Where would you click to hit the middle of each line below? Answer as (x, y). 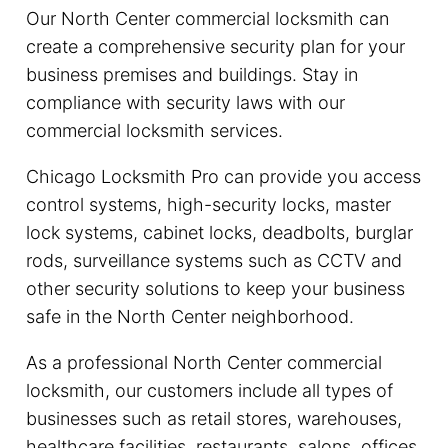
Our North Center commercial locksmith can (207, 18)
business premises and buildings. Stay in (191, 74)
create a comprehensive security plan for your (215, 46)
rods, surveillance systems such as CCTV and (213, 260)
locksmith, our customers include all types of (209, 390)
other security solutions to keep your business (215, 288)
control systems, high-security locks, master (208, 204)
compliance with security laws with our (185, 102)
